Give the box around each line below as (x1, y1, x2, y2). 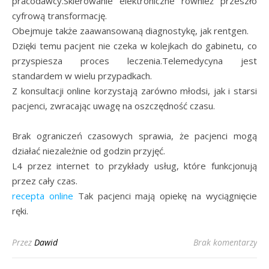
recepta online (12, 189, 73, 202)
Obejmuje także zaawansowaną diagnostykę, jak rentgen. (12, 24, 249, 37)
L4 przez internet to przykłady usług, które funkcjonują (12, 159, 257, 172)
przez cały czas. (12, 174, 77, 187)
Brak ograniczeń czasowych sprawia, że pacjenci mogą (12, 129, 257, 142)
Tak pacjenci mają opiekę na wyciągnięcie (73, 189, 258, 202)
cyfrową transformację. (12, 9, 107, 22)
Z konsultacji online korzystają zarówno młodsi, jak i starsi (12, 84, 257, 97)
